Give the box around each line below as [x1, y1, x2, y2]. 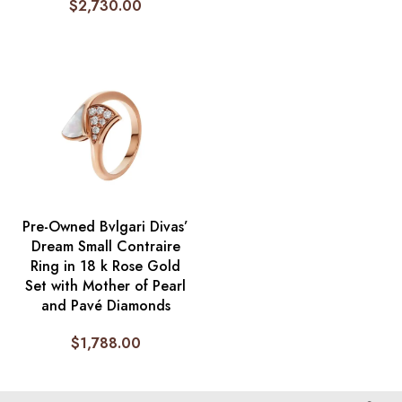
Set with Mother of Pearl [25, 275, 187, 297]
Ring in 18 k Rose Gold [31, 256, 181, 277]
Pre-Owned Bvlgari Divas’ [22, 216, 189, 238]
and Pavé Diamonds [40, 295, 170, 317]
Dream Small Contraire [31, 236, 180, 258]
